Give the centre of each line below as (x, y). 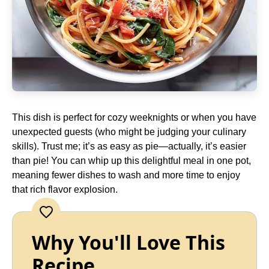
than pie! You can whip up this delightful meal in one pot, (131, 161)
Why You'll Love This (128, 242)
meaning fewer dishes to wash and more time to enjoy (126, 175)
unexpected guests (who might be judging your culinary (129, 132)
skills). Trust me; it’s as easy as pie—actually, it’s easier (129, 146)
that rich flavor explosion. (65, 189)
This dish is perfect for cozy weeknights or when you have (134, 117)
